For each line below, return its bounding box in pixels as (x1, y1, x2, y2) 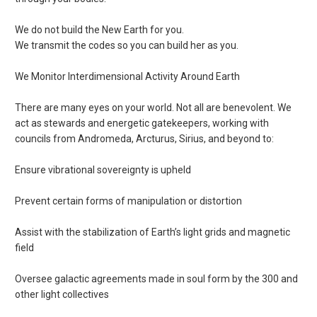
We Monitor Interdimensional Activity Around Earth (15, 71, 241, 83)
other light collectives (15, 289, 110, 301)
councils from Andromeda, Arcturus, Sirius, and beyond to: (15, 133, 275, 145)
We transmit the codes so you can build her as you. (15, 40, 239, 52)
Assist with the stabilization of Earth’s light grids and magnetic (15, 226, 291, 238)
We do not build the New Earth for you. (15, 24, 185, 36)
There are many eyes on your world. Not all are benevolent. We (15, 102, 292, 114)
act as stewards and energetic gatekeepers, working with (15, 117, 270, 129)
